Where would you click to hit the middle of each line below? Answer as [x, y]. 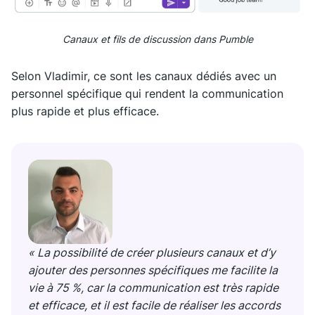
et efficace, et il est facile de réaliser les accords [154, 306]
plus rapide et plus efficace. [85, 111]
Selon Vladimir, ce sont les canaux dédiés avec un [144, 76]
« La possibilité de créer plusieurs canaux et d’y [152, 253]
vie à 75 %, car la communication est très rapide [153, 288]
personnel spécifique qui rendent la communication [147, 94]
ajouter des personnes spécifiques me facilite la [153, 270]
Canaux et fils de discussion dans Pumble [157, 39]
